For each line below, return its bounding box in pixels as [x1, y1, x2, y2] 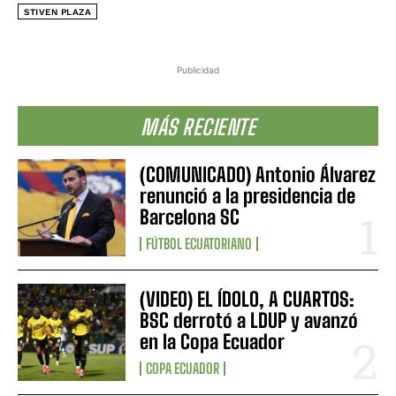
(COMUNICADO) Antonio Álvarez [140, 162, 377, 187]
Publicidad [177, 64, 219, 75]
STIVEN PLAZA [24, 6, 91, 17]
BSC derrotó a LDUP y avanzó [140, 308, 359, 333]
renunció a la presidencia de [140, 183, 356, 208]
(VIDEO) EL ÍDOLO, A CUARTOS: [140, 287, 355, 312]
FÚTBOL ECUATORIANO [146, 234, 253, 252]
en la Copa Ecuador [140, 330, 286, 354]
